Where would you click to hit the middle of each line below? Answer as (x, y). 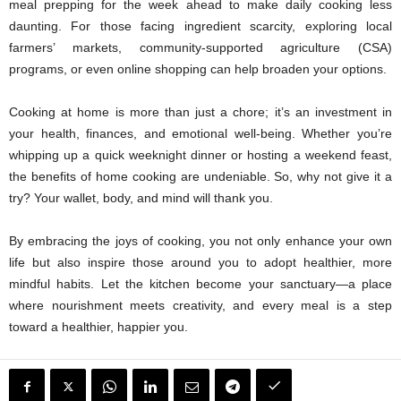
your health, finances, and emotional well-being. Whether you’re (200, 133)
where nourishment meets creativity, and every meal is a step (200, 305)
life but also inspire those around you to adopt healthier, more (200, 262)
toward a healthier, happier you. (98, 327)
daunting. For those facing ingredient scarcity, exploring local (200, 26)
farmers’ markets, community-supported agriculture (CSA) (200, 47)
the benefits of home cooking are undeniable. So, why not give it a (200, 176)
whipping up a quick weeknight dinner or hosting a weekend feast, (200, 155)
